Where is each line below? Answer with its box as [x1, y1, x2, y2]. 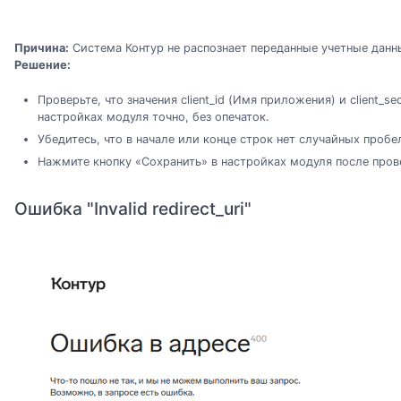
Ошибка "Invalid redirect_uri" [14, 198, 252, 220]
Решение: [14, 58, 71, 73]
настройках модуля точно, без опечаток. [37, 109, 269, 124]
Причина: [14, 41, 69, 55]
